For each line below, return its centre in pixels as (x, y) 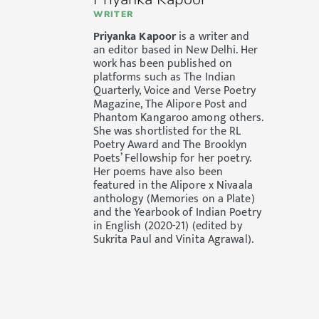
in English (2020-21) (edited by (167, 226)
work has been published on (163, 64)
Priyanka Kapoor (134, 37)
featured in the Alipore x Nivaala (173, 186)
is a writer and (213, 37)
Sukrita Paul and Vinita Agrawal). (174, 240)
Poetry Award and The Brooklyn (170, 145)
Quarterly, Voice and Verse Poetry (174, 91)
